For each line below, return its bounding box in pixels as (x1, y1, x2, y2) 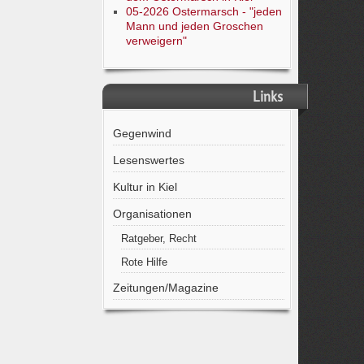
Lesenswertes (112, 154, 184, 167)
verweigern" (125, 34, 187, 47)
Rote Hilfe (120, 257, 167, 268)
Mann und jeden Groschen (125, 19, 263, 32)
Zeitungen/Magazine (112, 281, 219, 294)
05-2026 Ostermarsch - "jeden (125, 5, 282, 18)
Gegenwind (112, 127, 171, 140)
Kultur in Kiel (112, 180, 177, 193)
